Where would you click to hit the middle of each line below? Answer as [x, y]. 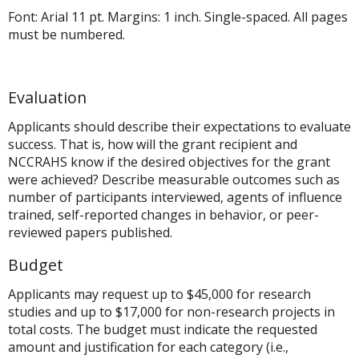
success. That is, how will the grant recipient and [153, 144]
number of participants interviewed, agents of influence [175, 197]
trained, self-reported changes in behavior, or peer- [163, 214]
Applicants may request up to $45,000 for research [159, 294]
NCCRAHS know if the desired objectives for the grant [169, 161]
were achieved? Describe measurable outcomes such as [174, 179]
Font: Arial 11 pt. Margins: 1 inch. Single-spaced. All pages [178, 17]
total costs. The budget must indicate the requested [163, 329]
